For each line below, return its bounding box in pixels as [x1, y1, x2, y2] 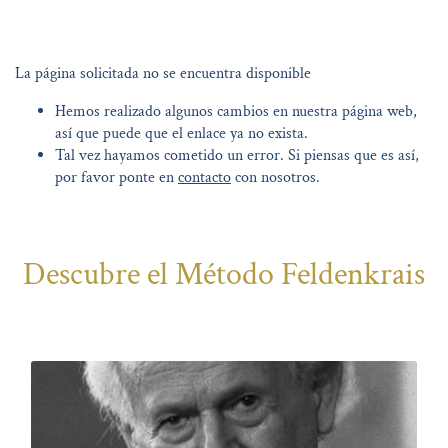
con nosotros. [231, 167, 320, 188]
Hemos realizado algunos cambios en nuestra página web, [55, 101, 417, 122]
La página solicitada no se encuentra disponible [15, 63, 311, 84]
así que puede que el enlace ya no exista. [55, 123, 308, 144]
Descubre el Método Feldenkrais [23, 254, 425, 295]
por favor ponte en [55, 167, 178, 188]
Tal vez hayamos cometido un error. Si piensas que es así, [55, 145, 419, 166]
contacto [178, 167, 231, 188]
